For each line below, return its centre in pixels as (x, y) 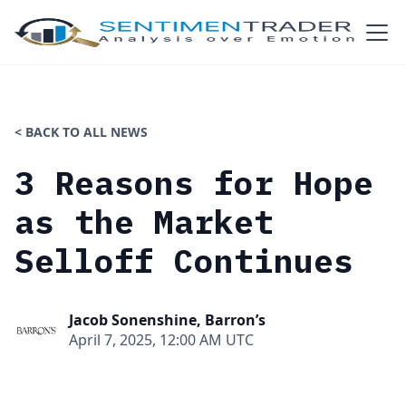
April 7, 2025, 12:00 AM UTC (161, 340)
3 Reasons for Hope (194, 183)
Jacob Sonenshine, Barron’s (167, 320)
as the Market (144, 222)
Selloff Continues (184, 261)
